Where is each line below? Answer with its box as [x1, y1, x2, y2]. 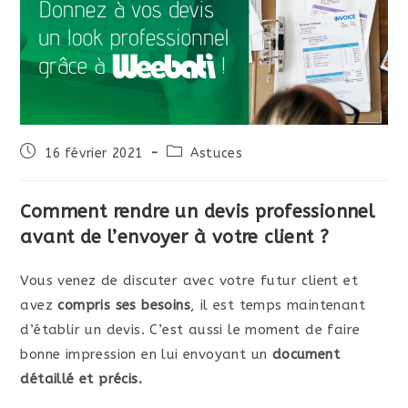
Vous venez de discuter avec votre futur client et [20, 272, 359, 290]
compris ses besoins [57, 297, 191, 314]
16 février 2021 [45, 146, 144, 162]
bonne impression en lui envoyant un [20, 346, 272, 363]
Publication [19, 143, 94, 159]
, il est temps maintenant [190, 297, 366, 314]
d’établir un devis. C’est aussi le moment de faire [20, 321, 361, 339]
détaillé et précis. [20, 371, 143, 388]
